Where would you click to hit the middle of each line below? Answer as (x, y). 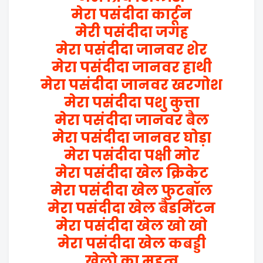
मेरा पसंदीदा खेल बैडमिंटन (131, 208)
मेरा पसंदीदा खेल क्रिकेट (131, 173)
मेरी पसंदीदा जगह (131, 32)
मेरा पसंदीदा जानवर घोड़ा (131, 138)
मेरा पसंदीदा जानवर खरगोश (131, 85)
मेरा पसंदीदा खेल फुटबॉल (131, 190)
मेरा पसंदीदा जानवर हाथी (131, 67)
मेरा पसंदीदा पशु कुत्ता (131, 102)
